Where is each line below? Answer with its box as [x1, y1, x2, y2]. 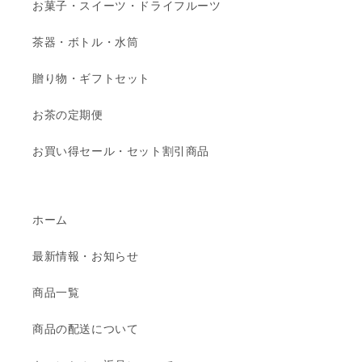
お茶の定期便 [32, 107, 103, 123]
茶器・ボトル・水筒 [32, 35, 139, 50]
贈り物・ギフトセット [32, 71, 150, 86]
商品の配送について [32, 322, 139, 337]
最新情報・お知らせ [32, 249, 139, 264]
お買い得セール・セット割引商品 [32, 144, 209, 159]
